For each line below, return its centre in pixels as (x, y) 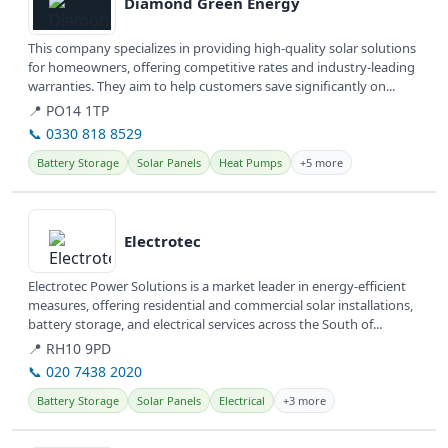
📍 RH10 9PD (69, 349)
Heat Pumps (250, 163)
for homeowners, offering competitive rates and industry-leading (221, 67)
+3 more (304, 401)
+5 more (321, 163)
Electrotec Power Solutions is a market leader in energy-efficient (217, 286)
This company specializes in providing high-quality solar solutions (222, 48)
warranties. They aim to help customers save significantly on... (211, 86)
